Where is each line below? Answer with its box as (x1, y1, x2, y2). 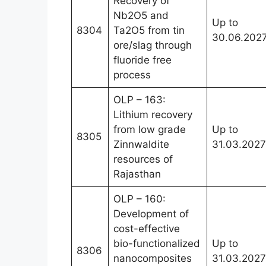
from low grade (113, 123, 186, 135)
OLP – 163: (113, 93, 166, 106)
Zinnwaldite (113, 138, 169, 150)
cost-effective (113, 222, 180, 235)
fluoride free (113, 53, 172, 66)
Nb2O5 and (113, 9, 169, 21)
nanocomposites (113, 252, 192, 264)
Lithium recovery (113, 108, 192, 121)
